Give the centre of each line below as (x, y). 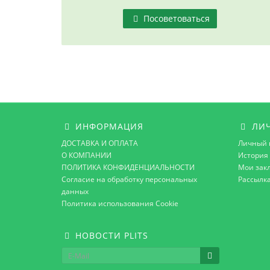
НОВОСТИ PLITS (110, 235)
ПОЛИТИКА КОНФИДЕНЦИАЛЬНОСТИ (128, 167)
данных (75, 191)
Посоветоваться (175, 18)
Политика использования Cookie (120, 203)
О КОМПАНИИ (86, 155)
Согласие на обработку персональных (129, 179)
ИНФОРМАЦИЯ (108, 126)
